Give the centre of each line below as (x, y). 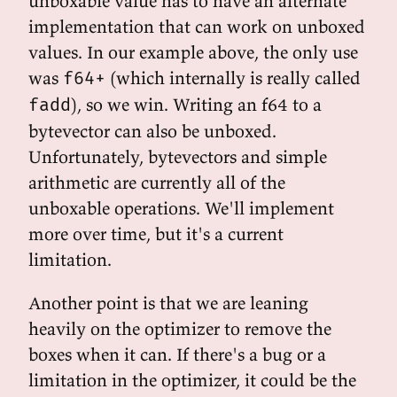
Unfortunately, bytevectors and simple (178, 156)
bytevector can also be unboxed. (152, 131)
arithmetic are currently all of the (157, 182)
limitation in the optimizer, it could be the (192, 380)
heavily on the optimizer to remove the (180, 328)
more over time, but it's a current (156, 234)
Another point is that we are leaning (168, 303)
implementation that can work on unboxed (197, 26)
